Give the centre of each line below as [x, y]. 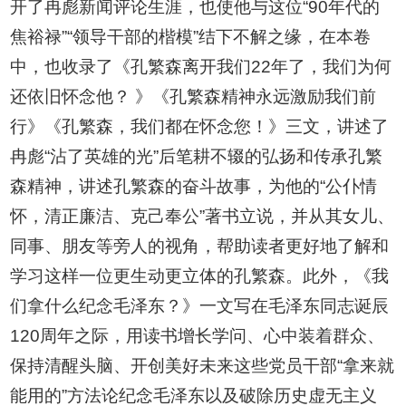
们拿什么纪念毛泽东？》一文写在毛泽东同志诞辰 [200, 306]
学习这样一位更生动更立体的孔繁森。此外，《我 [200, 276]
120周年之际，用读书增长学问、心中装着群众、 [198, 336]
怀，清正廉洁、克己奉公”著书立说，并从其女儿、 [203, 217]
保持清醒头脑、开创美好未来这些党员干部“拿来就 [203, 366]
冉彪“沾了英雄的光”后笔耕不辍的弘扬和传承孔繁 [197, 157]
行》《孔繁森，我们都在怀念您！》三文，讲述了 [200, 127]
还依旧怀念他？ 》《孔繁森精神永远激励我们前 [193, 97]
